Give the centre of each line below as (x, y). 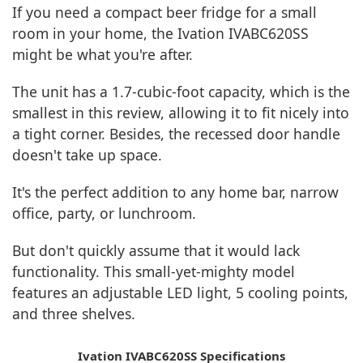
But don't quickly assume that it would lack (156, 251)
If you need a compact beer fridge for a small (164, 13)
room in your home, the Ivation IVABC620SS (160, 34)
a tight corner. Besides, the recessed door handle (176, 134)
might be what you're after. (102, 55)
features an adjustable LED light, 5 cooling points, (180, 293)
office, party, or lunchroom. (104, 214)
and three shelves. (74, 314)
